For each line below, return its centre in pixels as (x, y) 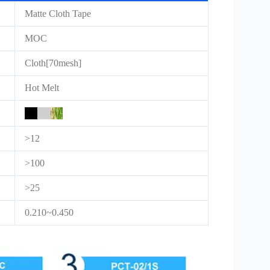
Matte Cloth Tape (58, 14)
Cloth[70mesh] (53, 63)
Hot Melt (42, 88)
